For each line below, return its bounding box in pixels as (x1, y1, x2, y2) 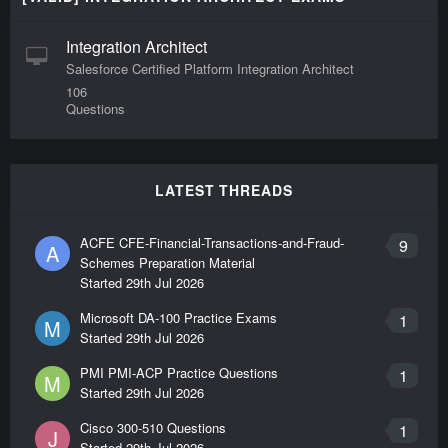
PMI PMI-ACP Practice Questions (80, 363, 278, 383)
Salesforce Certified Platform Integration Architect (66, 59, 354, 79)
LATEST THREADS (154, 180, 294, 201)
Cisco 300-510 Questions (80, 418, 226, 438)
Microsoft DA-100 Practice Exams (80, 308, 277, 328)
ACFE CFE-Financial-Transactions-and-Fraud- (80, 233, 344, 253)
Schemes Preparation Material (80, 253, 255, 273)
